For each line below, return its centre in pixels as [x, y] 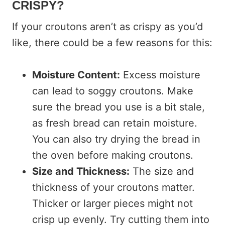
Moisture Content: [76, 75]
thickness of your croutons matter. [114, 187]
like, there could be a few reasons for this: [112, 42]
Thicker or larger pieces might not [113, 203]
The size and [162, 171]
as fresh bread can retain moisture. [115, 123]
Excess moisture [160, 75]
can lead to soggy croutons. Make [113, 91]
